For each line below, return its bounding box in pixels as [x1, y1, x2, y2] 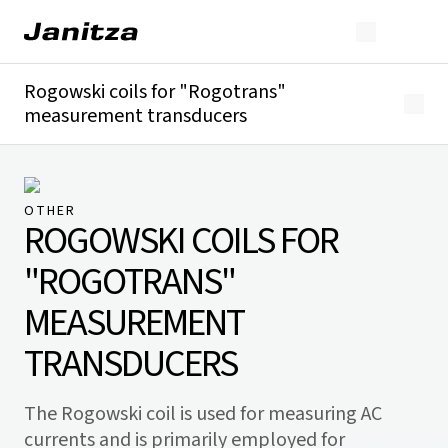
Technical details [24, 166, 145, 188]
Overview [24, 144, 91, 166]
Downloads [24, 188, 104, 210]
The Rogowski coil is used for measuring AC [24, 400, 382, 428]
